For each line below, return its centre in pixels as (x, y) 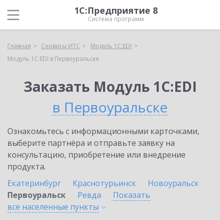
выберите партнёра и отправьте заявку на (91, 143)
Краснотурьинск (104, 183)
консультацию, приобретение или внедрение (96, 155)
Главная (19, 46)
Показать (132, 195)
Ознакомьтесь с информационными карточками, (103, 131)
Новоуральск (173, 183)
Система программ (116, 19)
